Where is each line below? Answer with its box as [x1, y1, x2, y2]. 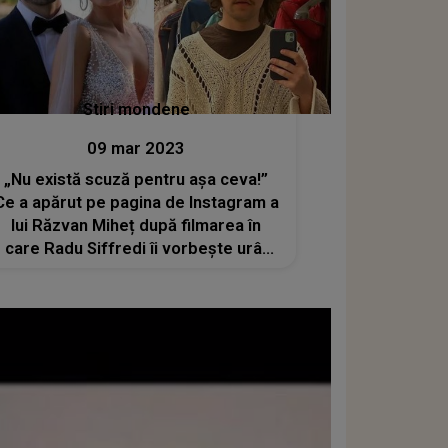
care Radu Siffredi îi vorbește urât [4, 238, 268, 258]
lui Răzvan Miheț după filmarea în [11, 215, 262, 235]
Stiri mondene [82, 99, 190, 119]
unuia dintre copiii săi [55, 261, 217, 281]
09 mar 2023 [87, 138, 186, 158]
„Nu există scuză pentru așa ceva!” [4, 169, 269, 189]
